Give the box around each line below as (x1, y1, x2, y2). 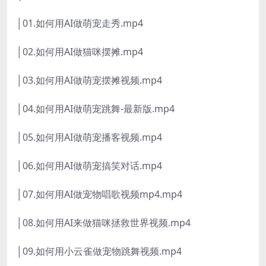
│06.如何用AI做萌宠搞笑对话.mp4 (17, 159, 162, 173)
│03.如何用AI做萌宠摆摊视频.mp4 (17, 74, 162, 87)
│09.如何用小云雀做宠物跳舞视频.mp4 (17, 245, 182, 258)
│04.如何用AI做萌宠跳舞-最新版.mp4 (17, 102, 175, 116)
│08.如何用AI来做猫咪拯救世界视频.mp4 (17, 216, 191, 230)
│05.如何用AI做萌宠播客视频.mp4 (17, 131, 162, 144)
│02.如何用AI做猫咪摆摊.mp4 (17, 45, 143, 59)
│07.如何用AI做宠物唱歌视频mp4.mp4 (17, 188, 182, 201)
